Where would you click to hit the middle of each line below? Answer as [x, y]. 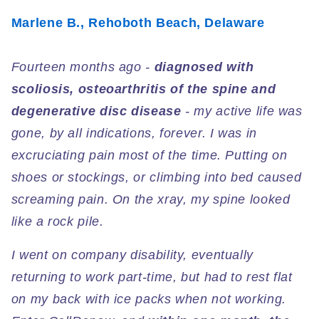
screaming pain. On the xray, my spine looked [151, 200]
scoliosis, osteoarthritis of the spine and [143, 89]
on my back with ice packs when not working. [148, 299]
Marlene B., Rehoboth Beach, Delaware [138, 22]
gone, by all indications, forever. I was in [134, 134]
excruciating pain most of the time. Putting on [149, 156]
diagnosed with [204, 67]
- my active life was [242, 111]
